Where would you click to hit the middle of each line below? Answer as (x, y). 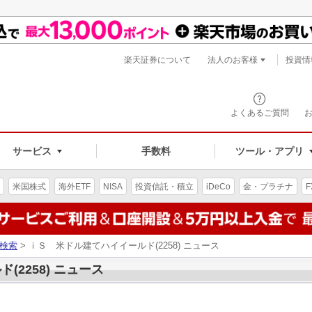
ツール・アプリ (269, 151)
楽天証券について (157, 60)
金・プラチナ (268, 186)
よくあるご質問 (260, 113)
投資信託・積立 (164, 186)
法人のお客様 (233, 60)
